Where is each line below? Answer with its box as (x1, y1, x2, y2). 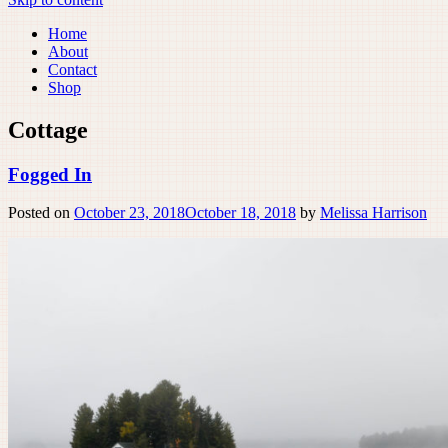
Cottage (8, 116, 88, 143)
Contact (48, 60, 97, 78)
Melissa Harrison (320, 204, 427, 222)
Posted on (8, 204, 74, 222)
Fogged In (8, 163, 92, 185)
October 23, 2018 (74, 204, 185, 222)
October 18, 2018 (185, 204, 296, 222)
